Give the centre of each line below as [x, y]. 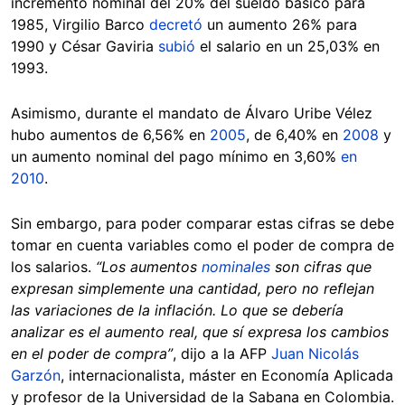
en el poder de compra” [92, 353]
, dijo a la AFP [222, 353]
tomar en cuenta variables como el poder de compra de [202, 245]
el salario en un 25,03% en [287, 46]
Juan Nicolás [315, 353]
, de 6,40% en [294, 134]
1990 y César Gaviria [85, 46]
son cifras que [321, 266]
